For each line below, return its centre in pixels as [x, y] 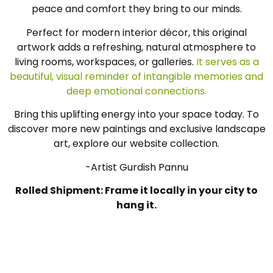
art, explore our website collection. [136, 144]
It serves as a [227, 62]
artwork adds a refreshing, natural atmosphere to [136, 47]
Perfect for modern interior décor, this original [136, 32]
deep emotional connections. [136, 91]
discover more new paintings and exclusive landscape [136, 129]
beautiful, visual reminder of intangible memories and [136, 76]
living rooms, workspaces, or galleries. [105, 62]
